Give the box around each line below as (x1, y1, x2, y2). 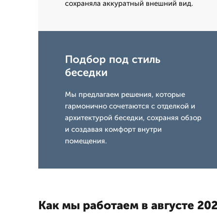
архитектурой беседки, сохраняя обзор (65, 113, 201, 122)
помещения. (65, 137, 107, 145)
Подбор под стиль (65, 53, 160, 66)
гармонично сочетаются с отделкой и (65, 102, 195, 110)
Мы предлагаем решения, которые (65, 90, 185, 99)
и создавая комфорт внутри (65, 125, 162, 134)
